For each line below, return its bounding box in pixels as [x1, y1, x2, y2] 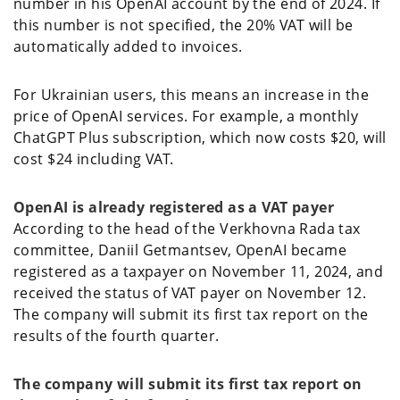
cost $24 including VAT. [13, 148, 174, 169]
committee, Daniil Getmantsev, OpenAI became [13, 239, 347, 260]
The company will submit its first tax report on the [13, 304, 369, 324]
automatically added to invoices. [13, 36, 243, 56]
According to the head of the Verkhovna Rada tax [13, 218, 361, 238]
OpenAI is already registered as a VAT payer [13, 196, 335, 217]
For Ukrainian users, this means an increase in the [13, 84, 370, 104]
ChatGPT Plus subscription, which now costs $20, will [13, 127, 387, 147]
